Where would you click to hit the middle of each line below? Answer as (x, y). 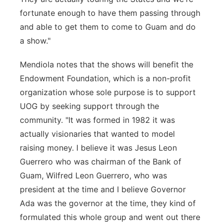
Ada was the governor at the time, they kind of (108, 203)
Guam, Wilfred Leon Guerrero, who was (93, 175)
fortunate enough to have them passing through (110, 13)
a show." (35, 41)
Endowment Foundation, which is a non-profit (105, 78)
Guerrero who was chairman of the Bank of (101, 162)
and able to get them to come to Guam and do (108, 27)
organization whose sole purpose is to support (108, 92)
